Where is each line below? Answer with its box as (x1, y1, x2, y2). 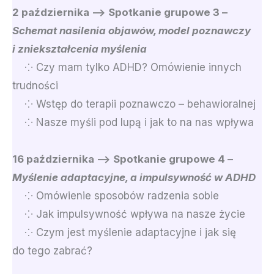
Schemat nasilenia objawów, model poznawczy (12, 24, 251, 37)
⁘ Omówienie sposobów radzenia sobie (12, 189, 219, 202)
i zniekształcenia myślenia (12, 42, 147, 55)
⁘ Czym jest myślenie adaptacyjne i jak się (12, 226, 236, 239)
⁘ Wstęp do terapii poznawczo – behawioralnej (12, 97, 256, 110)
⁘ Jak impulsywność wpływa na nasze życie (12, 207, 245, 220)
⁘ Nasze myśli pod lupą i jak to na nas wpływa (12, 116, 254, 128)
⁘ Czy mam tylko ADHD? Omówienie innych (12, 61, 242, 73)
